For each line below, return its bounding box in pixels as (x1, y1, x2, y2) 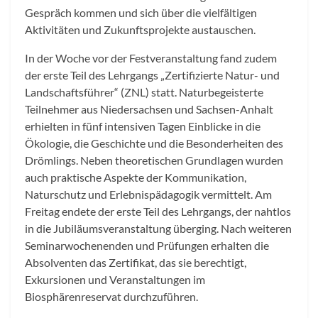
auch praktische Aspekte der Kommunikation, (25, 170, 246, 185)
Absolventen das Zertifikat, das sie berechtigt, (25, 256, 246, 270)
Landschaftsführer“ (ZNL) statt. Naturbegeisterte (25, 85, 263, 99)
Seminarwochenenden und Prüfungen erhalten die (25, 238, 269, 253)
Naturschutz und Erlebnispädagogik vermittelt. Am (25, 187, 272, 202)
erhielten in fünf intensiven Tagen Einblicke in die (25, 119, 261, 133)
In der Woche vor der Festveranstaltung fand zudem (25, 51, 277, 65)
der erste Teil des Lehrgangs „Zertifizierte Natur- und (25, 68, 280, 82)
